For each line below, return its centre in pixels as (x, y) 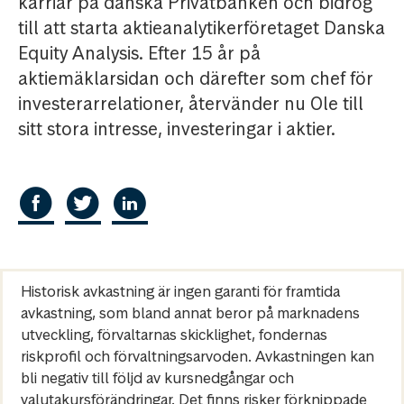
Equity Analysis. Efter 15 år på (139, 54)
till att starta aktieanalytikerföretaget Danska (202, 28)
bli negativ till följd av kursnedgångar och (157, 378)
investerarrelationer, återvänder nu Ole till (191, 104)
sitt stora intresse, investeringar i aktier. (177, 129)
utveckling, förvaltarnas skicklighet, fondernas (174, 335)
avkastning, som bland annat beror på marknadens (190, 313)
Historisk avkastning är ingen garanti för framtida (180, 292)
